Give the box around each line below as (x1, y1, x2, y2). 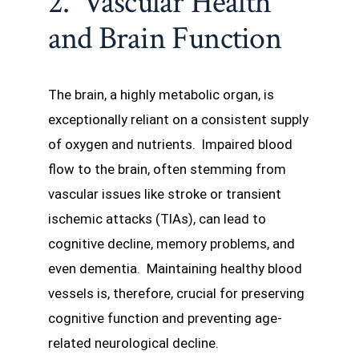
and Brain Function (48, 17, 281, 59)
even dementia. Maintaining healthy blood (48, 260, 302, 276)
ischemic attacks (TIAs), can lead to (48, 210, 266, 227)
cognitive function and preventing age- (48, 309, 282, 326)
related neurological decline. (48, 334, 219, 351)
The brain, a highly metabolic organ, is (48, 86, 274, 103)
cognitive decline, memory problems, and (48, 235, 295, 252)
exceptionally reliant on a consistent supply (48, 111, 309, 127)
